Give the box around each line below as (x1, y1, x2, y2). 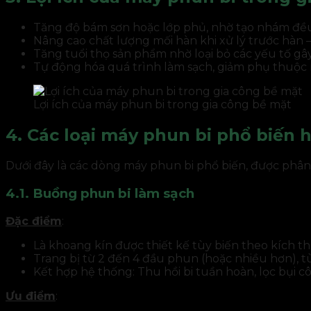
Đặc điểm (6, 214, 62, 228)
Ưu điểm (6, 289, 56, 303)
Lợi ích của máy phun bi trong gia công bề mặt (33, 98, 292, 112)
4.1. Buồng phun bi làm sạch (6, 185, 194, 201)
